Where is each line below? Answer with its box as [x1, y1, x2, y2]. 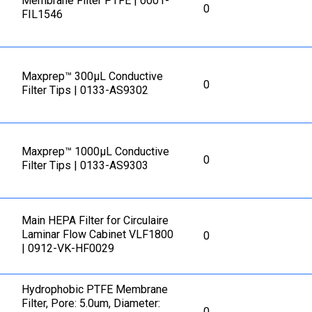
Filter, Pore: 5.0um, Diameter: [22, 297, 161, 311]
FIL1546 [22, 7, 63, 21]
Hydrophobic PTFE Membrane [22, 283, 169, 297]
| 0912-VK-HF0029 [22, 242, 115, 256]
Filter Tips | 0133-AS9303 [22, 159, 149, 173]
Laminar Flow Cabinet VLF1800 [22, 228, 174, 242]
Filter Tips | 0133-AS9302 [22, 83, 149, 97]
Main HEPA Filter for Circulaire [22, 214, 169, 228]
